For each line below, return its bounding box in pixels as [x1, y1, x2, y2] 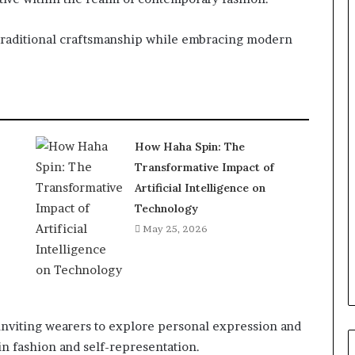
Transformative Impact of [134, 160, 274, 174]
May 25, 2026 [142, 223, 208, 235]
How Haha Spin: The [134, 139, 245, 154]
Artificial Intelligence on [134, 181, 265, 195]
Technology [134, 201, 198, 216]
